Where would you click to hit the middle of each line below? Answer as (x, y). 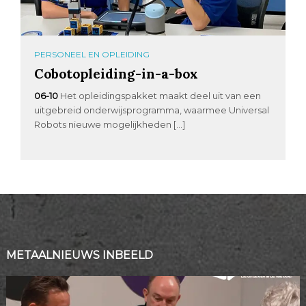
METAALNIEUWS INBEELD (79, 255)
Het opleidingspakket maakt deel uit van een (161, 95)
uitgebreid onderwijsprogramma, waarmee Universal (152, 110)
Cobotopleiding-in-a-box (116, 73)
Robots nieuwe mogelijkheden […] (110, 124)
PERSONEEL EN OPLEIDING (92, 54)
